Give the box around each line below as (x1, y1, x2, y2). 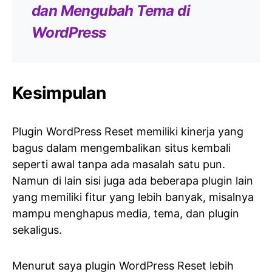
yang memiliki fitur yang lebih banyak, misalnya (12, 191, 254, 204)
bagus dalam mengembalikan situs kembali (12, 141, 231, 155)
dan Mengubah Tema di (32, 2, 190, 20)
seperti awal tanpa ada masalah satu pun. (12, 158, 225, 171)
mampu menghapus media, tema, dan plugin (12, 207, 239, 220)
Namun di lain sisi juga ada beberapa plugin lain (12, 174, 253, 188)
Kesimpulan (12, 83, 106, 104)
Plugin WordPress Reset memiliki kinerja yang (12, 125, 243, 138)
